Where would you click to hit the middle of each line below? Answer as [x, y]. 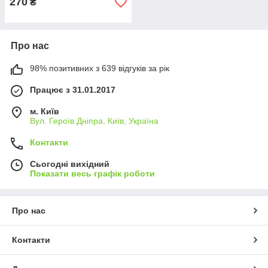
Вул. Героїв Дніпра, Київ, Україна [94, 121]
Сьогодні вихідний [70, 164]
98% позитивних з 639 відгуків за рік [100, 68]
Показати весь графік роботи [92, 173]
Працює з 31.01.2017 [73, 90]
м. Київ [45, 111]
